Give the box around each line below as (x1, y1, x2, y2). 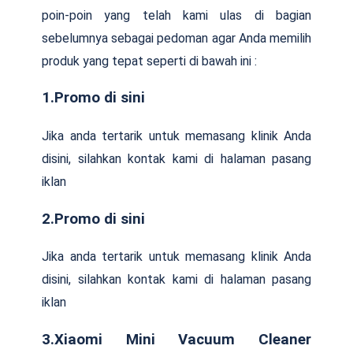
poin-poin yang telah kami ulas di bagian (42, 7, 311, 23)
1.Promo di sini (42, 89, 145, 107)
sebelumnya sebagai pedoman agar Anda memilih (42, 30, 311, 46)
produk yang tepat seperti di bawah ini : (42, 53, 257, 69)
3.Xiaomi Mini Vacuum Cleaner (42, 331, 311, 349)
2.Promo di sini (42, 210, 145, 228)
